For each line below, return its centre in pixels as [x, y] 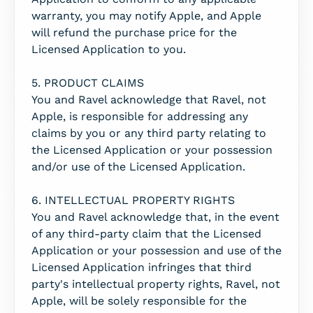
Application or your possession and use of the [156, 250]
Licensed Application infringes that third [141, 267]
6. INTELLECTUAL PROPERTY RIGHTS [133, 200]
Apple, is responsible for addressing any [140, 116]
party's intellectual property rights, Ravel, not [156, 284]
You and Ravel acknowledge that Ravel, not [149, 100]
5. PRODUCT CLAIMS [88, 83]
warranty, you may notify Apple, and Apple [146, 16]
